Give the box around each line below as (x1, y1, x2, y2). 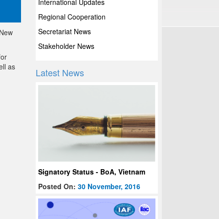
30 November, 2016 (78, 181, 141, 192)
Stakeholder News (38, 41, 95, 51)
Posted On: (38, 181, 78, 192)
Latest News (36, 66, 85, 79)
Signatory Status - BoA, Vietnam (38, 167, 146, 177)
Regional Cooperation (38, 12, 106, 22)
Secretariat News (38, 26, 91, 36)
